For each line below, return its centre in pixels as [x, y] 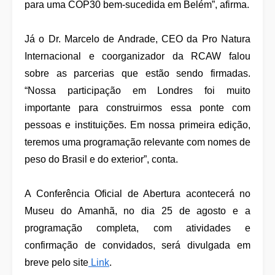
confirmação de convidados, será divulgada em [137, 245]
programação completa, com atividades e [137, 228]
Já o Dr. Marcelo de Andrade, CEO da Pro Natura [137, 39]
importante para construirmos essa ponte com [137, 108]
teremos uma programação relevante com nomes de [137, 142]
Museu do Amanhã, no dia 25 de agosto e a [137, 211]
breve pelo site [56, 262]
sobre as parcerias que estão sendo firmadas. [137, 73]
